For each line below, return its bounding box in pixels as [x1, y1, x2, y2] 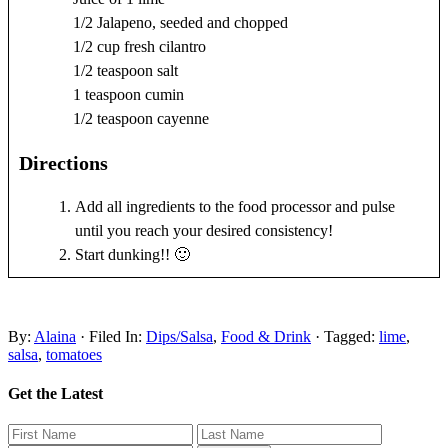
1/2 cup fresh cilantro [73, 37, 207, 55]
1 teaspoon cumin [73, 85, 185, 103]
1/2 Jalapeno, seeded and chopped [73, 13, 289, 31]
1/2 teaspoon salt [73, 61, 179, 79]
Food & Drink [221, 327, 311, 345]
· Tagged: [315, 327, 379, 345]
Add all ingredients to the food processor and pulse [75, 197, 395, 215]
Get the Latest [8, 384, 103, 402]
